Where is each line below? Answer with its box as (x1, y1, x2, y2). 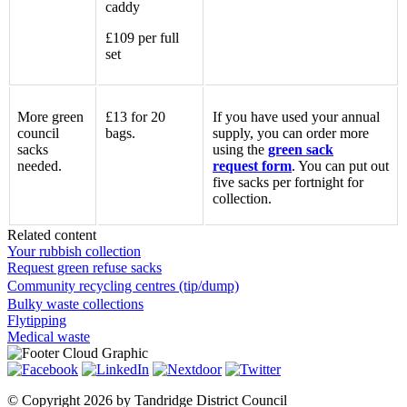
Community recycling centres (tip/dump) (7, 277, 239, 293)
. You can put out (292, 157, 389, 174)
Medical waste (7, 328, 90, 344)
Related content (7, 226, 96, 243)
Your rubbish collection (7, 243, 141, 259)
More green (17, 108, 84, 124)
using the (213, 141, 268, 157)
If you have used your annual (213, 108, 380, 124)
